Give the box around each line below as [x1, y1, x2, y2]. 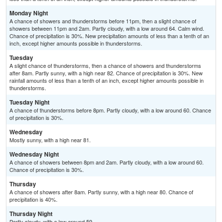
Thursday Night [9, 209, 53, 219]
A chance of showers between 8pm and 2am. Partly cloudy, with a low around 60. [9, 158, 204, 166]
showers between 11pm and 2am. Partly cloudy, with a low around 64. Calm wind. [9, 24, 204, 33]
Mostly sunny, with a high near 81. [9, 136, 91, 144]
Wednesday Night [9, 150, 59, 159]
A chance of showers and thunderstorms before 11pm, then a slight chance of [9, 17, 196, 25]
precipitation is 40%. [9, 195, 57, 204]
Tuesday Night [9, 98, 50, 107]
